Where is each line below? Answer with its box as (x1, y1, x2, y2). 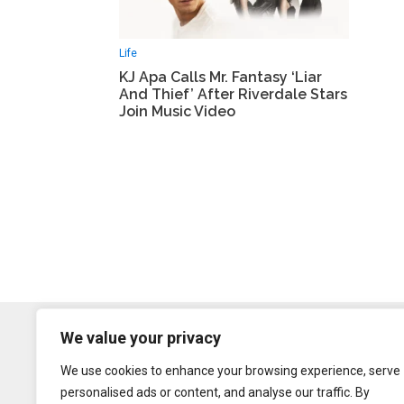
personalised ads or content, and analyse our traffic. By (60, 385, 370, 399)
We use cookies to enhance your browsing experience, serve (60, 363, 400, 378)
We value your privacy (60, 328, 221, 347)
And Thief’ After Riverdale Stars (119, 86, 347, 104)
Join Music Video (119, 103, 235, 121)
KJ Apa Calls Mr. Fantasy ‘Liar (119, 69, 322, 87)
